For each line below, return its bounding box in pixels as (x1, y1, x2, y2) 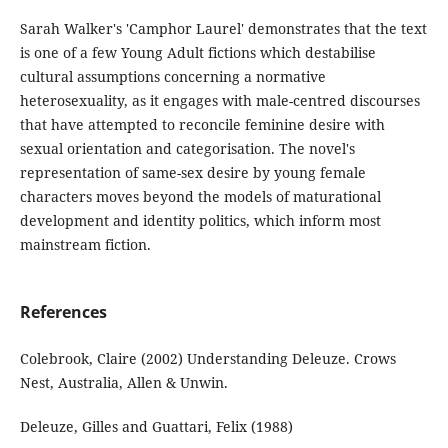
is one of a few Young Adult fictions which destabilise (19, 43, 376, 63)
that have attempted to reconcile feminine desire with (19, 115, 385, 135)
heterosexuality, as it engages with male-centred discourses (19, 91, 420, 111)
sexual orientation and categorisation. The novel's (19, 139, 355, 159)
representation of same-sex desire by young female (19, 163, 366, 183)
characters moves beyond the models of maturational (19, 187, 381, 207)
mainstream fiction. (19, 235, 151, 255)
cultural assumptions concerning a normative (19, 67, 326, 87)
